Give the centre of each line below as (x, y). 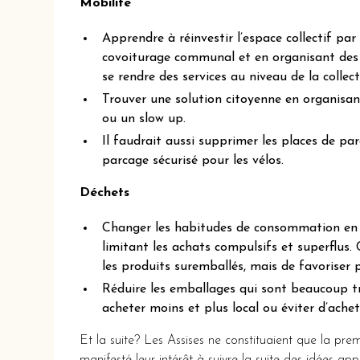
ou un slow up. (144, 119)
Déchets (105, 193)
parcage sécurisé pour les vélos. (193, 161)
